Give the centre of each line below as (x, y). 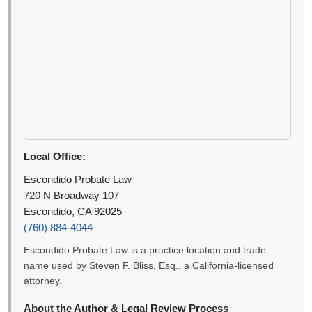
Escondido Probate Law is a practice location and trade (145, 251)
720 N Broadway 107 (72, 196)
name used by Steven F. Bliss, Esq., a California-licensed (149, 266)
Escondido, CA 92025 (73, 212)
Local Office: (55, 157)
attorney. (43, 281)
